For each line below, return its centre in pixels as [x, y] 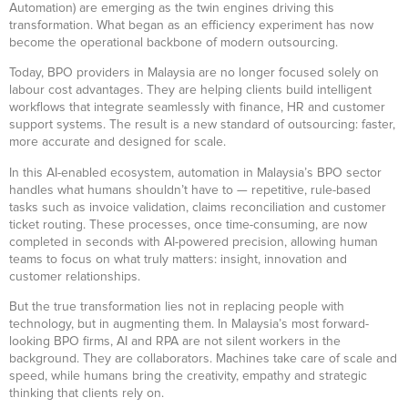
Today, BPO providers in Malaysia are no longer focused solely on [194, 73]
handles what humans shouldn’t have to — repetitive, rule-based [190, 190]
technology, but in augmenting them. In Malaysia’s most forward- [189, 325]
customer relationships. [75, 276]
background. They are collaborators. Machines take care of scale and [203, 359]
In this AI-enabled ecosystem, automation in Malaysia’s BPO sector [195, 173]
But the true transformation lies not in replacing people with [177, 307]
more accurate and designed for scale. [117, 143]
